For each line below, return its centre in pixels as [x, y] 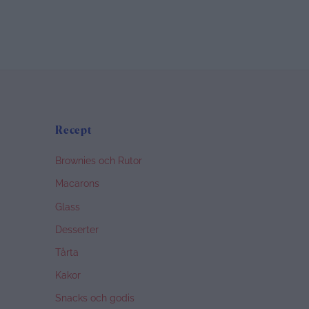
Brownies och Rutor [99, 161]
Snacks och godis [95, 298]
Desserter [77, 229]
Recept [74, 130]
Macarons [78, 184]
